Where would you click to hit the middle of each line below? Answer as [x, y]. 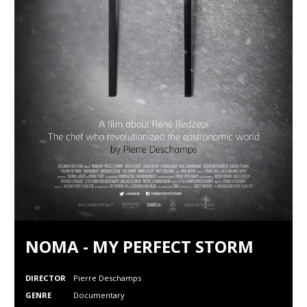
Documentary [99, 295]
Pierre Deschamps [107, 278]
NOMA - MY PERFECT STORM [139, 246]
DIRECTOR [46, 278]
